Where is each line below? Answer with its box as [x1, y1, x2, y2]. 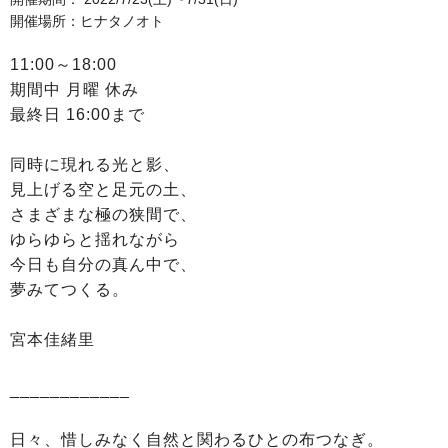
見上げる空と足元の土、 [10, 180, 197, 198]
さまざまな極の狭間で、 [10, 205, 197, 223]
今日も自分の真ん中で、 [10, 255, 197, 273]
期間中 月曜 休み [10, 80, 139, 98]
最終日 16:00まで [10, 105, 145, 123]
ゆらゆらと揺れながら [10, 230, 180, 248]
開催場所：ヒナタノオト [10, 12, 164, 29]
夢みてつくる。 [10, 280, 129, 298]
